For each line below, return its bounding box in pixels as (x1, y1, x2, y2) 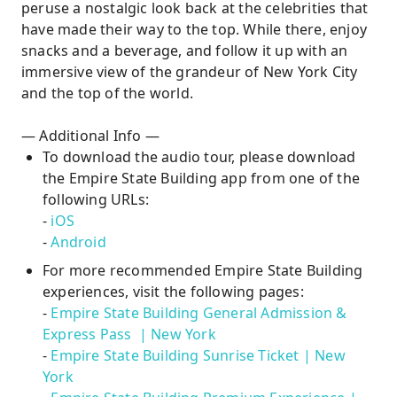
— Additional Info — (21, 126, 160, 145)
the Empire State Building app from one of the (43, 168, 361, 188)
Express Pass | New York (43, 324, 216, 344)
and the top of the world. (21, 83, 193, 103)
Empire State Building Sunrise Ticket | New (51, 346, 346, 365)
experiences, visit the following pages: (43, 282, 304, 301)
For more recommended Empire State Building (43, 261, 363, 280)
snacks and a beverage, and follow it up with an (21, 41, 348, 60)
